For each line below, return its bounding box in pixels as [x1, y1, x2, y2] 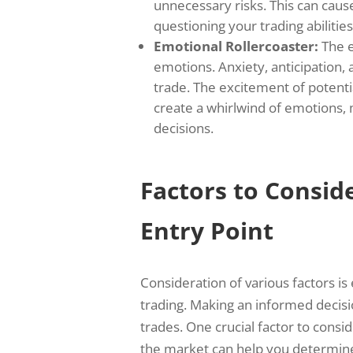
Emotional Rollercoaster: [153, 36, 318, 55]
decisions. [153, 118, 214, 137]
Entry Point [139, 214, 273, 247]
